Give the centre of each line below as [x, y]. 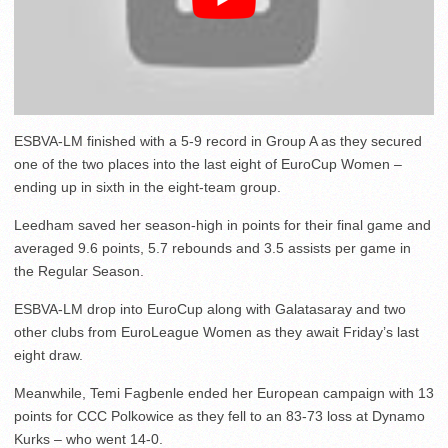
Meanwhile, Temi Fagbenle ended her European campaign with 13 [224, 393]
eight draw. [48, 355]
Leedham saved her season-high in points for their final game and [222, 225]
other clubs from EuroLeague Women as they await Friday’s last [216, 332]
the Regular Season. [79, 271]
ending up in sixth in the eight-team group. [147, 187]
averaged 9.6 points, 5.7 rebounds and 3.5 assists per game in [212, 248]
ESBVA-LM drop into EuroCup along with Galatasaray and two [210, 309]
